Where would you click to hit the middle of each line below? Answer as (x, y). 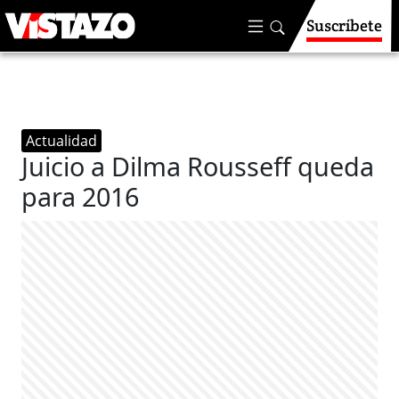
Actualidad (62, 141)
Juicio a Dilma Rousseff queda (198, 166)
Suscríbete (344, 25)
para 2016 (81, 196)
